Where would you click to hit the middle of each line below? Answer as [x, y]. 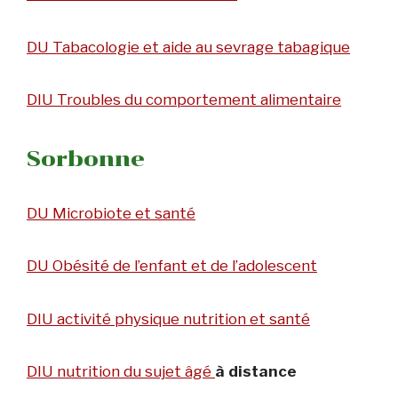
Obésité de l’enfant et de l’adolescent [185, 266]
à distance [256, 372]
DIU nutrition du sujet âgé [121, 372]
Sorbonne [86, 158]
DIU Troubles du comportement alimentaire [184, 100]
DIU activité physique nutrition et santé [168, 318]
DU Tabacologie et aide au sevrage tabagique [188, 47]
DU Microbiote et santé [111, 213]
